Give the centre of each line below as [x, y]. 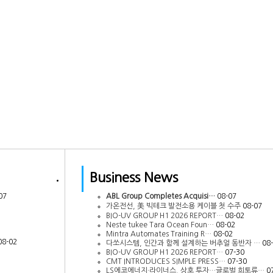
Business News [133, 177]
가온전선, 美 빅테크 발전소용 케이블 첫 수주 [173, 206]
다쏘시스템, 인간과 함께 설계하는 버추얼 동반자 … [183, 243]
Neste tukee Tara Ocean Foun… [160, 225]
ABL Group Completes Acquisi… [160, 196]
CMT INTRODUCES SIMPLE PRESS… [165, 261]
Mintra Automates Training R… [158, 234]
